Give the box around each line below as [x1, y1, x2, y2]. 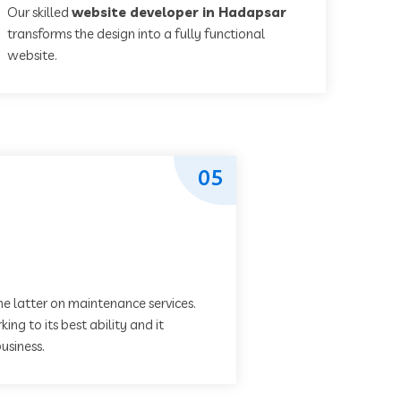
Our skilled [7, 4, 72, 21]
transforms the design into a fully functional [7, 25, 265, 42]
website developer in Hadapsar [72, 4, 286, 21]
